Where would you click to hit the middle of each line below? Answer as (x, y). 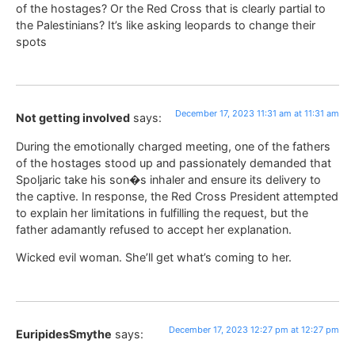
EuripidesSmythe (64, 334)
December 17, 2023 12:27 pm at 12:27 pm (254, 329)
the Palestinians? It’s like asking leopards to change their (166, 25)
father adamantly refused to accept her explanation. (154, 229)
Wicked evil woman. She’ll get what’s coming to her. (154, 258)
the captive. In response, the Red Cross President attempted (177, 196)
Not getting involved (73, 118)
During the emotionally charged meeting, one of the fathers (173, 146)
